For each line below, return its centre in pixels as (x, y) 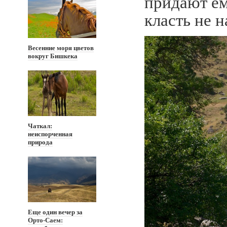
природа (40, 142)
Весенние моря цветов (61, 48)
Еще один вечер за (55, 212)
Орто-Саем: (45, 220)
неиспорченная (50, 134)
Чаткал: (40, 126)
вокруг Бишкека (53, 56)
